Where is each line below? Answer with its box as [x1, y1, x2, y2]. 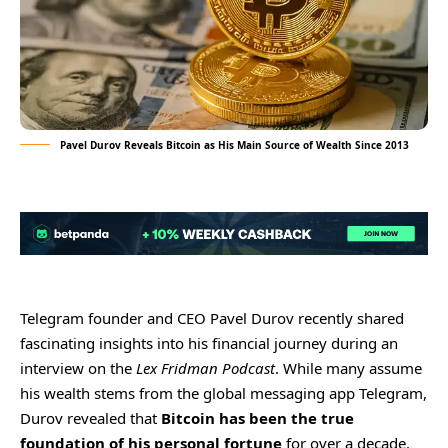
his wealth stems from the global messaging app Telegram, [20, 382, 427, 403]
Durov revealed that [20, 407, 161, 428]
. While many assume [275, 357, 422, 378]
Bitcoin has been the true [161, 407, 354, 428]
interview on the [20, 357, 136, 378]
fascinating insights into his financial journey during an [20, 332, 398, 353]
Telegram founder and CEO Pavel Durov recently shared [20, 307, 404, 328]
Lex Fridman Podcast [136, 357, 275, 378]
